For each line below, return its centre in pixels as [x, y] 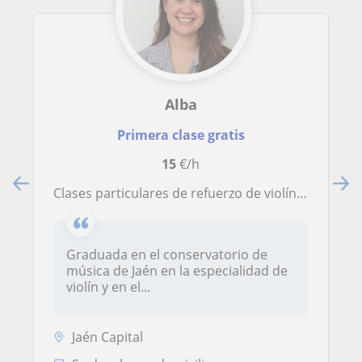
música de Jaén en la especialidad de [177, 271]
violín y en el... [108, 287]
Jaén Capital [107, 337]
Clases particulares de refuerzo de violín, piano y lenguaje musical [179, 194]
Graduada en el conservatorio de [167, 255]
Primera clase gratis [181, 135]
